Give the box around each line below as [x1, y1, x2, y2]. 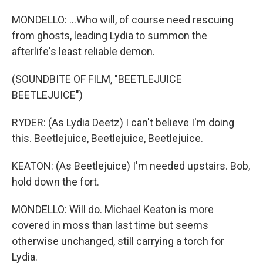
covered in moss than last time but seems [12, 219, 208, 232]
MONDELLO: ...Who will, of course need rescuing [12, 14, 234, 26]
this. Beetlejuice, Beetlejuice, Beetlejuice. [12, 132, 203, 145]
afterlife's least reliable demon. [12, 45, 155, 58]
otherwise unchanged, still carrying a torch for [12, 235, 224, 248]
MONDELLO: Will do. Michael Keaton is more [12, 203, 214, 216]
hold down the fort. [12, 176, 99, 188]
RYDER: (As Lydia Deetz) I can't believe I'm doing [12, 116, 234, 129]
